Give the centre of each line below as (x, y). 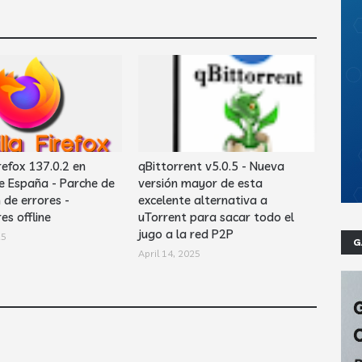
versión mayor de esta (201, 183)
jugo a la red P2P (186, 234)
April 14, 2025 (170, 253)
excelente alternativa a (203, 200)
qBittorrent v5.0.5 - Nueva (212, 166)
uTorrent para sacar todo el (217, 217)
